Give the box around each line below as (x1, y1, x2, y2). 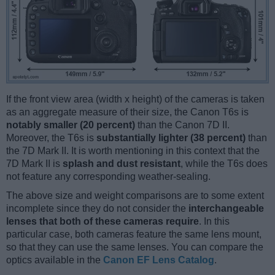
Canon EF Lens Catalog (103, 255, 214, 266)
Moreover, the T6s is (6, 133, 96, 144)
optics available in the (6, 255, 103, 266)
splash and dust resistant (63, 158, 180, 169)
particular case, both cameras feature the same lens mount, (6, 229, 261, 240)
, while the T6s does (180, 158, 268, 169)
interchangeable (188, 203, 264, 214)
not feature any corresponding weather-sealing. (6, 171, 211, 182)
